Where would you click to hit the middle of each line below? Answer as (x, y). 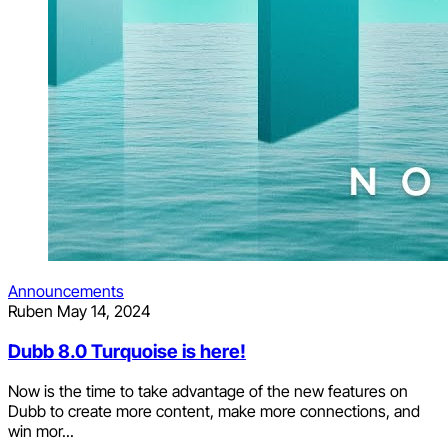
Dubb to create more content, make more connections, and (214, 411)
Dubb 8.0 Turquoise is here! (127, 351)
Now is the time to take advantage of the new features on (208, 391)
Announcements (66, 290)
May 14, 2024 (104, 310)
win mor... (41, 431)
